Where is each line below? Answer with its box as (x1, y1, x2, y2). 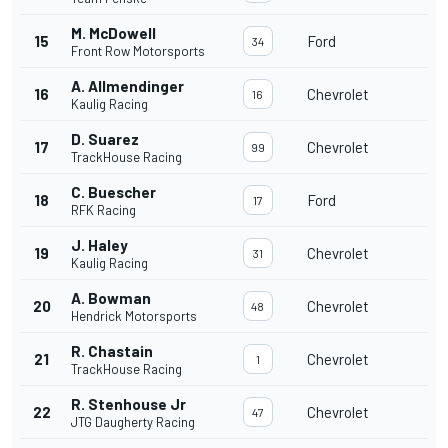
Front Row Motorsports (71, 43, 205, 60)
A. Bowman (71, 289, 151, 308)
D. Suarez (71, 130, 139, 149)
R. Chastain (71, 342, 153, 361)
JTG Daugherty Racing (71, 414, 195, 431)
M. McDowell (71, 24, 156, 43)
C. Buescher (71, 183, 156, 202)
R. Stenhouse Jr (71, 395, 186, 414)
